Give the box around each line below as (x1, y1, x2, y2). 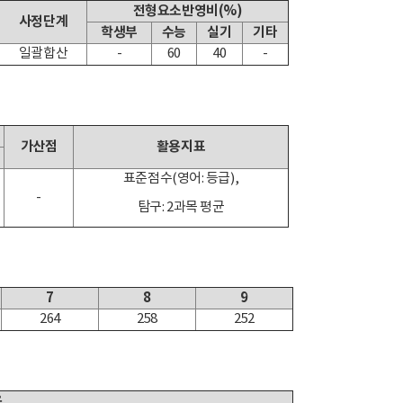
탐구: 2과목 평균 (137, 200, 225, 215)
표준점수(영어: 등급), (122, 171, 239, 186)
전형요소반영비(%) (132, 3, 243, 19)
